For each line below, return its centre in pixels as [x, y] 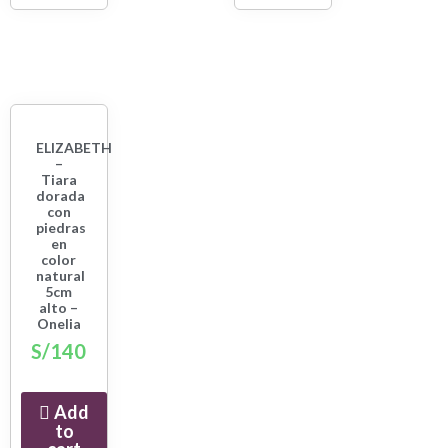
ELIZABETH [74, 147]
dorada [60, 195]
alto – [59, 307]
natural [60, 275]
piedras [61, 227]
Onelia [58, 323]
